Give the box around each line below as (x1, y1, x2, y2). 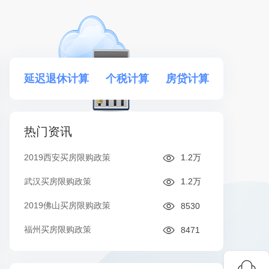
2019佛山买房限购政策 (24, 201, 110, 210)
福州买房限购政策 (24, 225, 91, 234)
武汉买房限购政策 (24, 177, 91, 186)
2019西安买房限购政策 (24, 153, 110, 162)
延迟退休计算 (24, 73, 89, 85)
